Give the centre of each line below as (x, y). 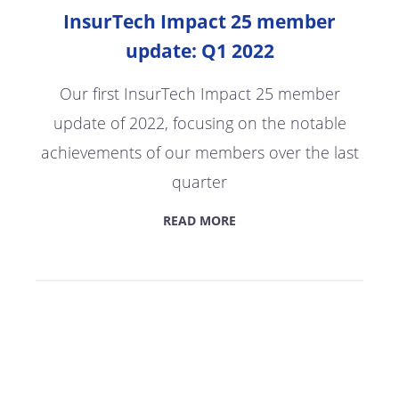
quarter (199, 181)
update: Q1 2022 (199, 50)
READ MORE (199, 220)
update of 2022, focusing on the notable (199, 122)
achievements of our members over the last (199, 152)
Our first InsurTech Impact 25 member (199, 93)
